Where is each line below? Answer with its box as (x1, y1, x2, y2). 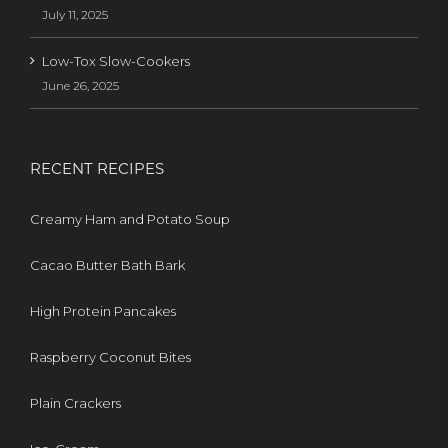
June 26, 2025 (42, 78, 119, 94)
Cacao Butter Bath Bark (30, 257, 185, 274)
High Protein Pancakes (30, 303, 176, 320)
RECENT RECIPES (30, 159, 164, 179)
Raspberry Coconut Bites (30, 349, 191, 366)
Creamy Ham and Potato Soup (30, 211, 230, 228)
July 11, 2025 (42, 7, 108, 23)
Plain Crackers (30, 395, 121, 412)
